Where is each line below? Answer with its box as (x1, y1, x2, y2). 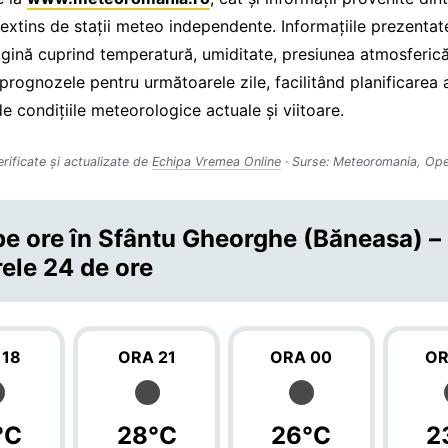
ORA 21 (117, 346, 176, 367)
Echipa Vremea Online (152, 153, 282, 169)
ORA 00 (270, 346, 333, 367)
